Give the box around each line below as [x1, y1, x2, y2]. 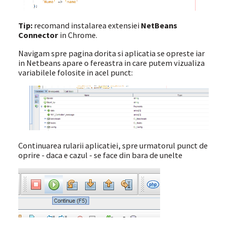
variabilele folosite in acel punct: [18, 67, 133, 78]
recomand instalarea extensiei [32, 20, 141, 31]
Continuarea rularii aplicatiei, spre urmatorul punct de [18, 140, 208, 150]
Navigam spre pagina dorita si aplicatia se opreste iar [18, 48, 205, 58]
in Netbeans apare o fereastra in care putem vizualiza [18, 57, 205, 68]
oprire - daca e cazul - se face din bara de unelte [18, 149, 182, 160]
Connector [18, 30, 58, 41]
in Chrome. [58, 30, 97, 41]
